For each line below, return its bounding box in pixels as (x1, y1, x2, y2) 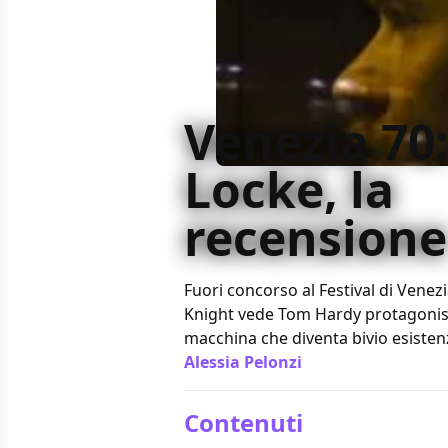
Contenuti (184, 405, 303, 439)
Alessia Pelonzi (184, 350, 302, 373)
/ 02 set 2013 (306, 352, 391, 372)
